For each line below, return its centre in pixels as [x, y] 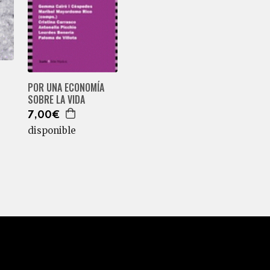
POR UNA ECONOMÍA [66, 87]
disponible [52, 130]
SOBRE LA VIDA [57, 99]
